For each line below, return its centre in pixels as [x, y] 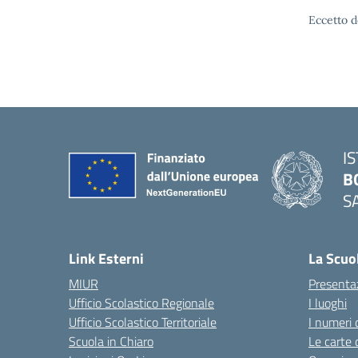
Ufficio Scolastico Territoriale [143, 322]
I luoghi [328, 303]
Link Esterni [106, 259]
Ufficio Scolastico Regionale [141, 303]
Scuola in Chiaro [111, 341]
